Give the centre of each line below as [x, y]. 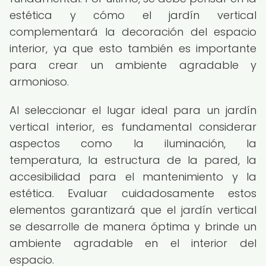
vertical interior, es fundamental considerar [133, 127]
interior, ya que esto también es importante [133, 48]
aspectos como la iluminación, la [133, 143]
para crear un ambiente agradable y [133, 65]
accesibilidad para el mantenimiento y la [133, 177]
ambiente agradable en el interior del [133, 243]
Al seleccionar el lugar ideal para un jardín [133, 110]
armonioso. [39, 82]
